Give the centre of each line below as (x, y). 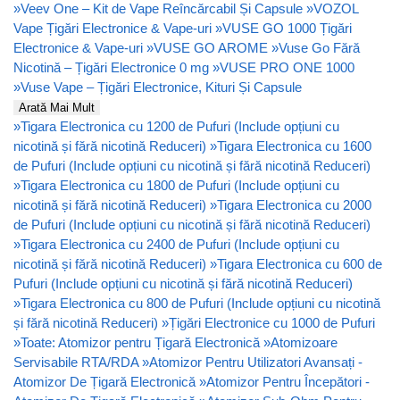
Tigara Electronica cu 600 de (300, 263)
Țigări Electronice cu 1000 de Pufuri (272, 322)
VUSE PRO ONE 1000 (287, 67)
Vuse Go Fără (319, 47)
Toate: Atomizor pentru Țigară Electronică (140, 342)
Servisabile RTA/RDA (76, 362)
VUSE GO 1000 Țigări (287, 28)
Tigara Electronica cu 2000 (294, 204)
